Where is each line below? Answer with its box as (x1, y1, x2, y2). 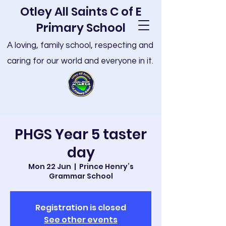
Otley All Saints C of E (20, 4, 141, 20)
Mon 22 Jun (28, 161, 71, 172)
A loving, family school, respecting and (7, 41, 153, 50)
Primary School (36, 20, 126, 36)
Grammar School (48, 171, 113, 181)
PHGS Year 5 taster (15, 125, 147, 144)
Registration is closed (35, 202, 126, 213)
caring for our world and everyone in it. (7, 56, 153, 66)
